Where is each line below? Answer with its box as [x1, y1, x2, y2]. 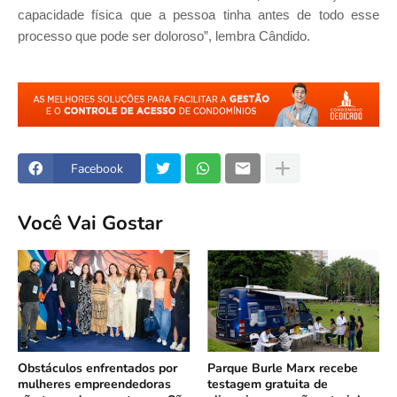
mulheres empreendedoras [18, 376, 171, 393]
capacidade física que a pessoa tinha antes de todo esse [18, 8, 379, 23]
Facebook [71, 160, 123, 177]
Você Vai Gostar [18, 209, 163, 237]
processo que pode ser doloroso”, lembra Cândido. [18, 29, 310, 44]
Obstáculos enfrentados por [18, 360, 177, 378]
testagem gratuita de [207, 376, 328, 393]
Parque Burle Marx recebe [207, 360, 358, 378]
